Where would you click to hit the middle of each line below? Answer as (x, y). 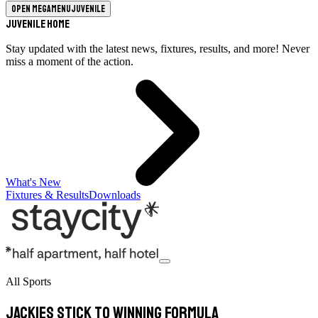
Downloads (115, 195)
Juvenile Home (38, 24)
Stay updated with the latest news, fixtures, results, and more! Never (158, 49)
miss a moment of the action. (70, 61)
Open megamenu (41, 9)
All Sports (28, 281)
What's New (33, 182)
